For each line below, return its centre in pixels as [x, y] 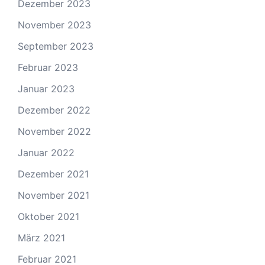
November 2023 [54, 25]
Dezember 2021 [53, 174]
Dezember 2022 [54, 110]
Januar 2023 [46, 89]
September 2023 [56, 46]
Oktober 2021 [49, 216]
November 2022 [54, 131]
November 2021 [54, 195]
